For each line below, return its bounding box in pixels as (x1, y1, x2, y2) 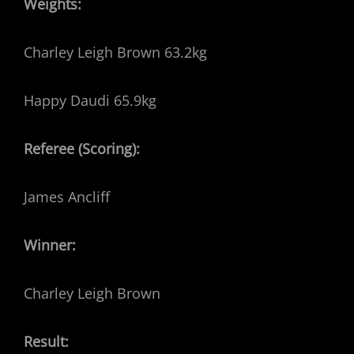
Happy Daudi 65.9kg (24, 91, 156, 110)
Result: (24, 332, 69, 351)
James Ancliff (24, 187, 110, 206)
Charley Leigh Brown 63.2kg (24, 43, 207, 62)
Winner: (24, 235, 76, 254)
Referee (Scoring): (24, 139, 140, 158)
